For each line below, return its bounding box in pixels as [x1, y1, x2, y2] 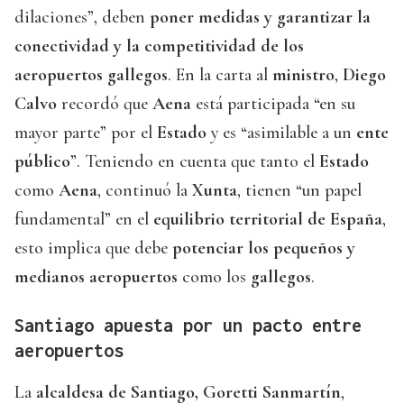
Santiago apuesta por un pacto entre [14, 315, 362, 336]
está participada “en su [191, 93, 355, 115]
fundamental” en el [14, 208, 153, 231]
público [14, 151, 70, 173]
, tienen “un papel [237, 179, 362, 202]
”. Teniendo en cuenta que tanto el [70, 151, 319, 173]
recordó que [57, 93, 152, 115]
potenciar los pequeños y [172, 237, 355, 260]
